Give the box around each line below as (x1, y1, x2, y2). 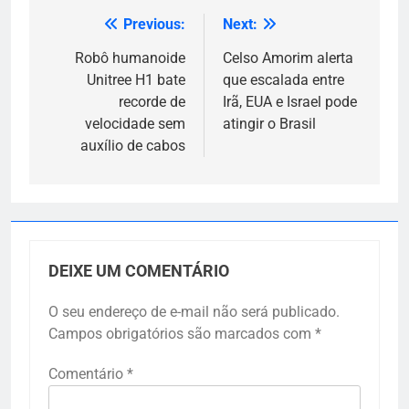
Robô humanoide (75, 48, 185, 67)
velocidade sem (85, 114, 185, 132)
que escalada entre (223, 70, 344, 89)
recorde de (119, 92, 185, 110)
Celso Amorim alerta (223, 48, 353, 67)
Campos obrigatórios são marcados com (48, 324, 315, 342)
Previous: (123, 15, 185, 33)
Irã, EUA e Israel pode (223, 92, 357, 110)
